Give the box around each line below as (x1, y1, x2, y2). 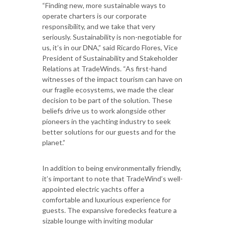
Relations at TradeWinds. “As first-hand (42, 64, 167, 73)
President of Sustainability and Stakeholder (42, 53, 178, 62)
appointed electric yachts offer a (42, 184, 144, 193)
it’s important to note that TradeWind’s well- (42, 174, 183, 183)
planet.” (42, 138, 65, 147)
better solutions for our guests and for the (42, 127, 176, 136)
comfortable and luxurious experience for (42, 195, 171, 204)
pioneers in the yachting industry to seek (42, 117, 171, 126)
